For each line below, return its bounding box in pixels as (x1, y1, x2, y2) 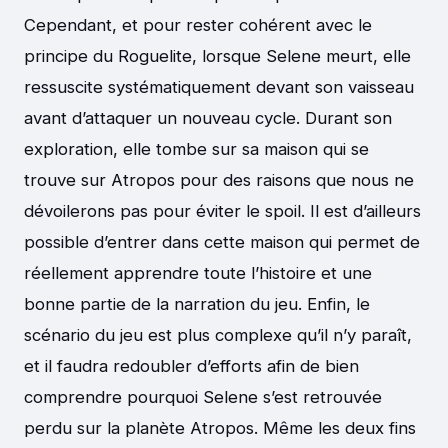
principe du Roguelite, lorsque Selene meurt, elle (24, 46, 411, 67)
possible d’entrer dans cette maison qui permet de (24, 232, 420, 253)
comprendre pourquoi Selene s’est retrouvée (24, 387, 382, 408)
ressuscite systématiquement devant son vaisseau (24, 77, 414, 98)
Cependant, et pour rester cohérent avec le (24, 15, 372, 36)
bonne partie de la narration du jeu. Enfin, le (24, 294, 370, 315)
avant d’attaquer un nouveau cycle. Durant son (24, 108, 392, 129)
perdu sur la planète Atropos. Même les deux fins (24, 418, 416, 439)
